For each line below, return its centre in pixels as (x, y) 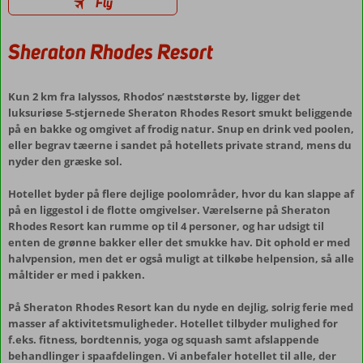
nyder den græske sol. (65, 161)
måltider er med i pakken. (77, 275)
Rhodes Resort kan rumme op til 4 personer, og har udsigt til (166, 226)
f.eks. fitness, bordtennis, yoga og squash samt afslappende (164, 340)
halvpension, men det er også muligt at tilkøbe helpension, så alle (181, 258)
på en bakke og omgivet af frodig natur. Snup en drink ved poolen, (181, 129)
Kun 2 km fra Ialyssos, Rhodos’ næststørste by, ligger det (154, 96)
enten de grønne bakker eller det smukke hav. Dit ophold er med (179, 242)
